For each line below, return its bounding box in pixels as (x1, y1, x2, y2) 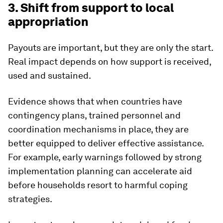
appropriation (8, 14, 89, 29)
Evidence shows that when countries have (8, 96, 182, 107)
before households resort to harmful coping (8, 180, 188, 190)
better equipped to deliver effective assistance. (8, 138, 204, 148)
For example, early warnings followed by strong (8, 152, 202, 162)
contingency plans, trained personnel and (8, 110, 181, 120)
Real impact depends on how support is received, (8, 56, 211, 67)
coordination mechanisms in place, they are (8, 124, 189, 134)
